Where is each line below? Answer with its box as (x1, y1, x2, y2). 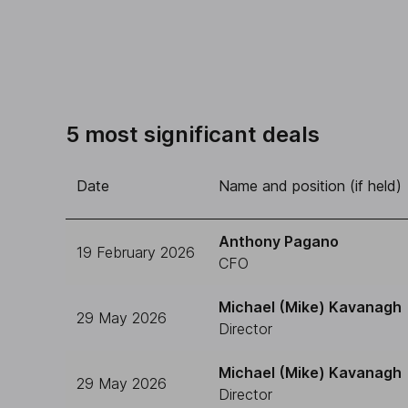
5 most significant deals (66, 121, 320, 148)
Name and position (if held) (219, 177, 402, 195)
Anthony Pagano (219, 232, 339, 250)
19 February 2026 (76, 243, 195, 261)
